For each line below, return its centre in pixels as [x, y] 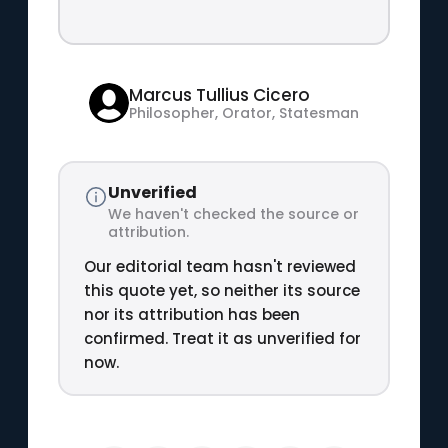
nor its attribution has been [191, 314]
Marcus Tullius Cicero [219, 95]
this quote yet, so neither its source [221, 290]
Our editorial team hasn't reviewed [219, 266]
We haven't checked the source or [233, 213]
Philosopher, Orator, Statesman [243, 113]
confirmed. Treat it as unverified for [222, 338]
